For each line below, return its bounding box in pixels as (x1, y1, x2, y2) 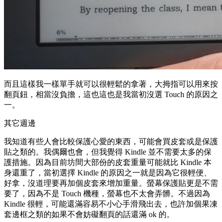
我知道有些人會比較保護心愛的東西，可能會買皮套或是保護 (4, 137, 218, 146)
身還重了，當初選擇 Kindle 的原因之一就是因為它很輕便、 (4, 168, 212, 177)
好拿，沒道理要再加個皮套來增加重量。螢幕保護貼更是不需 (4, 179, 218, 188)
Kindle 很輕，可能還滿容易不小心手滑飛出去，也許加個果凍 (4, 200, 218, 209)
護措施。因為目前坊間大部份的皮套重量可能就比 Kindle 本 (4, 158, 212, 167)
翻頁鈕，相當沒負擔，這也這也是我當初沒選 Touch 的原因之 (4, 90, 218, 99)
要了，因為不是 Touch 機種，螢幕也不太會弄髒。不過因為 (4, 189, 210, 198)
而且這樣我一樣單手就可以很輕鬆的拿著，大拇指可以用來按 (4, 80, 218, 89)
